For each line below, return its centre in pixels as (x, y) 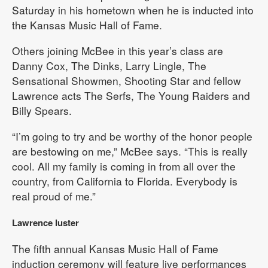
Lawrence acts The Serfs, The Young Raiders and (131, 95)
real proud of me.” (54, 196)
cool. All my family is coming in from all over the (124, 166)
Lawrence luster (45, 222)
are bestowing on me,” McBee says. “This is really (130, 151)
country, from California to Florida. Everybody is (125, 181)
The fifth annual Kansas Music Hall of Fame (115, 248)
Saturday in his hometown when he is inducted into (133, 10)
